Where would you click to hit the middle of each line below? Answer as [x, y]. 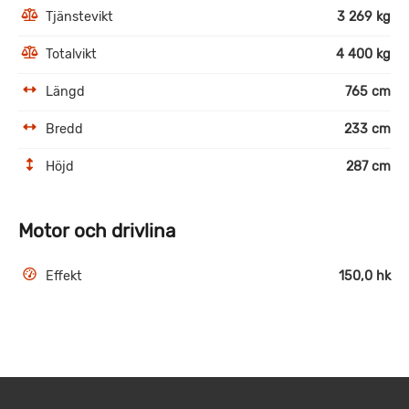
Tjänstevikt [79, 16]
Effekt [64, 276]
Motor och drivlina [97, 231]
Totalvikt [71, 54]
